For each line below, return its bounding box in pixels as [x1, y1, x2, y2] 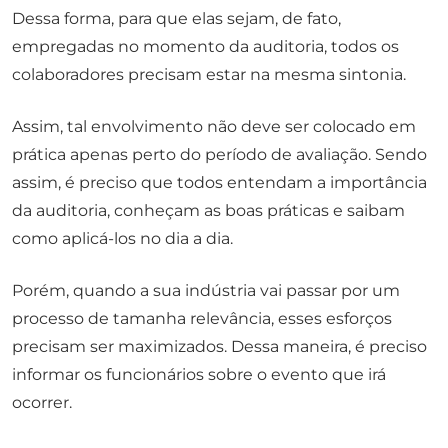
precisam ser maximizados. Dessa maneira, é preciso [12, 337, 427, 357]
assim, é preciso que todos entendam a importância [12, 173, 427, 193]
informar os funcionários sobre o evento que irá [12, 365, 386, 385]
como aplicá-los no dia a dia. [12, 229, 233, 249]
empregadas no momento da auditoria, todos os [12, 37, 399, 57]
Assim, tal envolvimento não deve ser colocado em [12, 117, 416, 137]
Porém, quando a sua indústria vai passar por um [12, 281, 400, 301]
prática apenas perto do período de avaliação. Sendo [12, 145, 427, 165]
